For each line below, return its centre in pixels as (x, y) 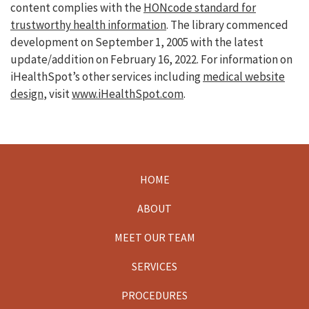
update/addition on (60, 60)
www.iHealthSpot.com (128, 94)
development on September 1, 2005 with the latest (137, 42)
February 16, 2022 (153, 60)
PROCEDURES (154, 296)
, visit (58, 94)
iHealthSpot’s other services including (107, 77)
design (27, 94)
